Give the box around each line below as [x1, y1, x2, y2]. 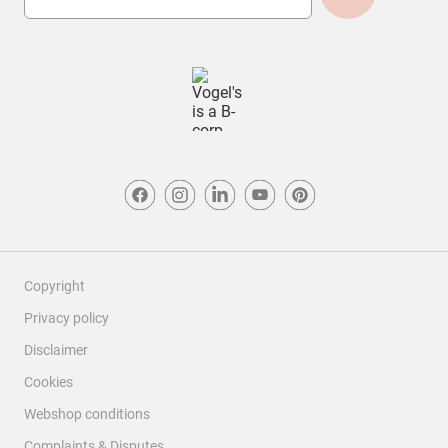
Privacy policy [24, 310, 109, 326]
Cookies [24, 374, 73, 390]
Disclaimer [24, 342, 88, 358]
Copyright [24, 278, 85, 294]
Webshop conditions [24, 406, 150, 422]
